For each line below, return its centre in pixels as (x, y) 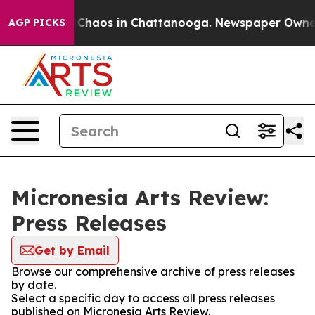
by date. (34, 285)
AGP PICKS (37, 22)
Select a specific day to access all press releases (143, 298)
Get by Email (72, 250)
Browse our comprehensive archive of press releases (153, 271)
